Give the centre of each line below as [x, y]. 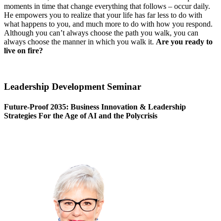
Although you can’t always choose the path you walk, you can [101, 33]
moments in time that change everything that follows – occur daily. [107, 6]
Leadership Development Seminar [73, 86]
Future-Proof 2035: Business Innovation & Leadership [95, 107]
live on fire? [23, 51]
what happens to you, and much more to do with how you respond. [108, 24]
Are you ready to [184, 42]
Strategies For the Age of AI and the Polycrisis [81, 116]
